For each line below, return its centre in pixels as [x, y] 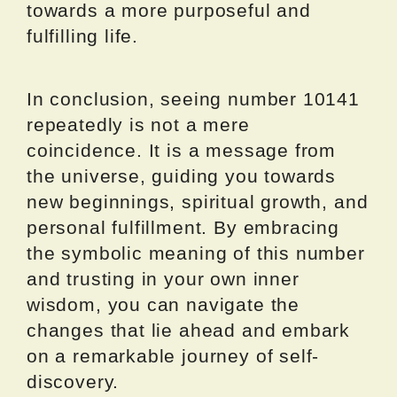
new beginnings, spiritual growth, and [198, 202]
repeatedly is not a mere [138, 125]
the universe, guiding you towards [182, 176]
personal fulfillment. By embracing [183, 228]
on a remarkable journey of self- [173, 356]
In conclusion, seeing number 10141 [193, 99]
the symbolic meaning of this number [196, 253]
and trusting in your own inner [163, 279]
